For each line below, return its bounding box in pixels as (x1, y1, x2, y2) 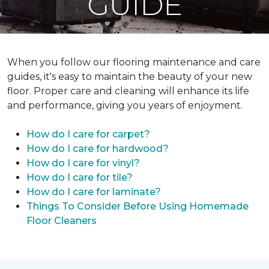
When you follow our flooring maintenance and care (7, 56, 261, 68)
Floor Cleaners (26, 215, 97, 226)
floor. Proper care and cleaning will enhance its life (7, 85, 249, 97)
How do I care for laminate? (26, 186, 161, 198)
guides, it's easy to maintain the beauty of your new (7, 71, 252, 82)
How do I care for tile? (26, 172, 133, 183)
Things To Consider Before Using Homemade (26, 201, 249, 212)
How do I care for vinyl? (26, 157, 140, 169)
